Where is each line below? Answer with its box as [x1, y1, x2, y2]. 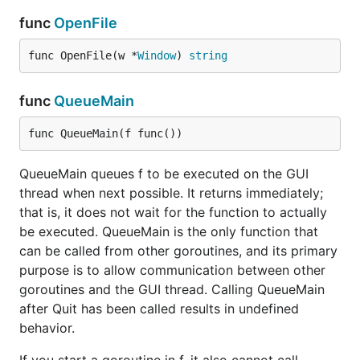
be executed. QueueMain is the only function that [19, 223, 318, 239]
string [189, 49, 227, 62]
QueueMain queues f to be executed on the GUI [19, 166, 309, 182]
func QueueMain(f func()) [28, 127, 182, 140]
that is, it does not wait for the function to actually [19, 204, 327, 220]
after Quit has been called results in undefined [19, 301, 299, 317]
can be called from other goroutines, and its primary [19, 243, 337, 259]
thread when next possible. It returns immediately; [19, 185, 323, 201]
